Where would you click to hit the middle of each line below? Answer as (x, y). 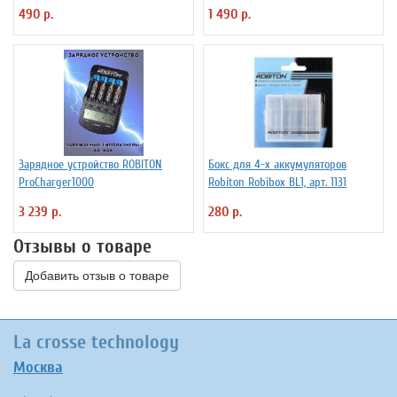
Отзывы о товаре (82, 246)
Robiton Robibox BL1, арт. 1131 (277, 182)
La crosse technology (96, 342)
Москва (38, 367)
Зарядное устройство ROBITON (90, 164)
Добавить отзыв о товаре (97, 275)
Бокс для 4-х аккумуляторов (277, 164)
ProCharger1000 (56, 182)
